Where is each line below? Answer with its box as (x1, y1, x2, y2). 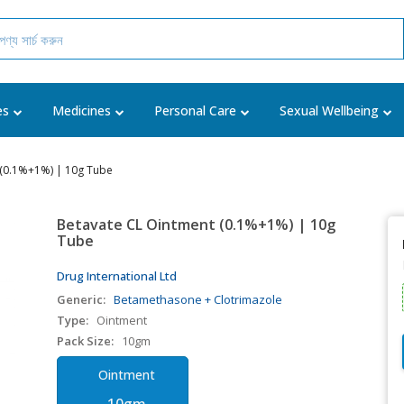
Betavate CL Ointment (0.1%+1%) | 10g (57, 215, 336, 234)
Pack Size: (57, 333, 115, 349)
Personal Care (154, 102, 236, 119)
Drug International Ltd (57, 268, 178, 284)
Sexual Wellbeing (280, 102, 379, 119)
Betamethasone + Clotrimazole (114, 291, 283, 308)
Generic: (57, 291, 106, 308)
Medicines (52, 102, 111, 119)
